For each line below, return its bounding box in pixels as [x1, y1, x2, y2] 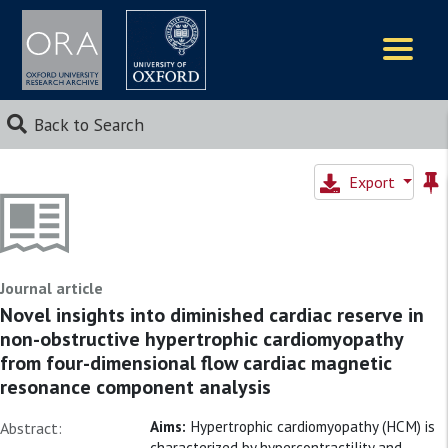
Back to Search [33, 113, 144, 136]
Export [348, 172, 399, 192]
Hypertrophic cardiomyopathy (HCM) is [190, 417, 435, 436]
